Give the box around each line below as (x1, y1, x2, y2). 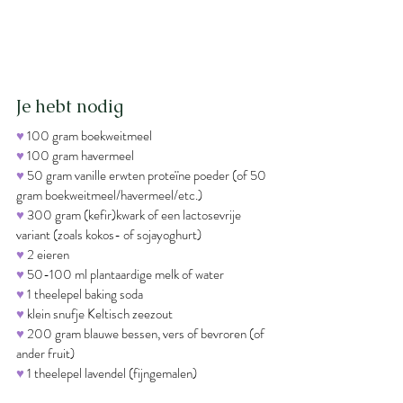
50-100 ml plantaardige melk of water (24, 264, 224, 284)
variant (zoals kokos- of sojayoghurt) (16, 224, 201, 245)
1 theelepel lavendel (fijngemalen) (24, 363, 197, 383)
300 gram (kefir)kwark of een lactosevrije (24, 204, 244, 225)
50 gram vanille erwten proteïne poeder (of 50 (24, 165, 269, 185)
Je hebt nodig (16, 94, 123, 118)
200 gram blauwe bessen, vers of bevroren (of (27, 323, 267, 344)
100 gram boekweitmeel (27, 125, 152, 146)
